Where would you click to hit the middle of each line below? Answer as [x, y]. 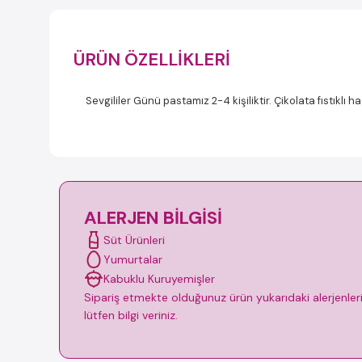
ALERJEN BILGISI [153, 218]
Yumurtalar [133, 259]
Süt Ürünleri [134, 240]
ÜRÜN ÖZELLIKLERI [152, 59]
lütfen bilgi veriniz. [131, 315]
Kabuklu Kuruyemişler [159, 278]
